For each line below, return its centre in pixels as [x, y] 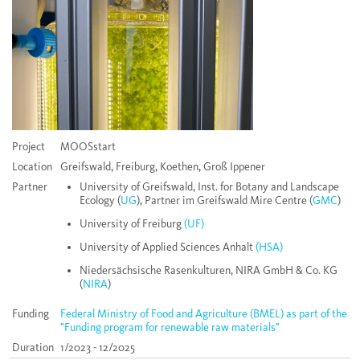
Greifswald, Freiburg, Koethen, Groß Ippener [163, 167]
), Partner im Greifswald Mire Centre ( [225, 201]
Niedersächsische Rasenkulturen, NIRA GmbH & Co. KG [209, 271]
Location [32, 167]
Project [29, 147]
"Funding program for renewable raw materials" [170, 328]
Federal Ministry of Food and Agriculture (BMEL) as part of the [204, 314]
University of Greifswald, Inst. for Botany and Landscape [209, 187]
